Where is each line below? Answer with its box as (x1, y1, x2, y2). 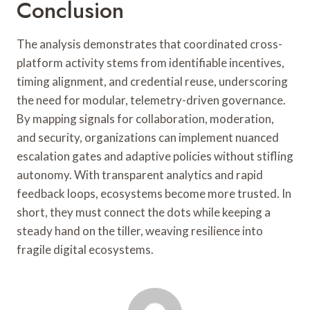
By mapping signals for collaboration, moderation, (17, 111, 274, 126)
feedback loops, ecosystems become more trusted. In (17, 185, 291, 201)
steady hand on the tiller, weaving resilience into (17, 223, 263, 238)
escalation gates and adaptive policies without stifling (17, 148, 293, 163)
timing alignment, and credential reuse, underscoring (17, 73, 288, 89)
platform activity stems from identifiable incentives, (17, 55, 284, 70)
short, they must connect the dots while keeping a (17, 204, 271, 219)
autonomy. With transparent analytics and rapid (17, 167, 263, 182)
